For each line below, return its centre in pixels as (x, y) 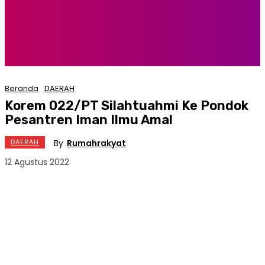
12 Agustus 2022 (37, 162)
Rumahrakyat (96, 143)
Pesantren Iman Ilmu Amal (89, 120)
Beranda (22, 88)
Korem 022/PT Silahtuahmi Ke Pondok (127, 106)
